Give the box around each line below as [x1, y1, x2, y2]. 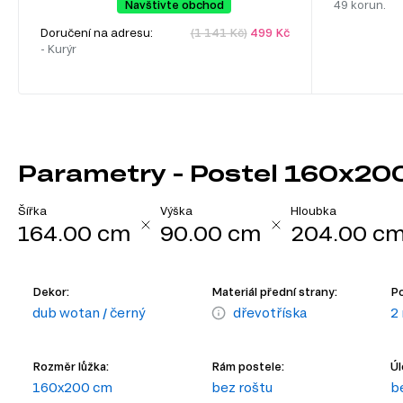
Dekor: [32, 285, 69, 299]
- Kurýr [40, 42, 76, 56]
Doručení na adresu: [40, 26, 156, 40]
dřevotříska [233, 305, 308, 321]
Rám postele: [211, 360, 285, 373]
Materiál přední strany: [211, 285, 338, 299]
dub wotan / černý [32, 305, 146, 321]
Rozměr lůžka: [32, 360, 109, 373]
